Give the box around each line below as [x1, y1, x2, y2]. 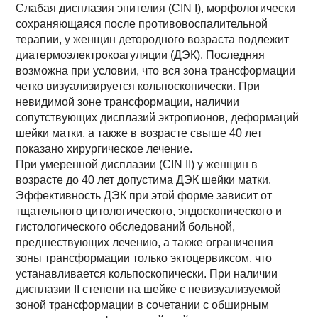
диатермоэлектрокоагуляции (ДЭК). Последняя [16, 49, 265, 61]
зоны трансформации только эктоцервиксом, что [16, 252, 273, 264]
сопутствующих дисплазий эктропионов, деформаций [16, 111, 300, 124]
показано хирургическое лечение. [16, 143, 193, 155]
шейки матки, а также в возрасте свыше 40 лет [16, 127, 263, 139]
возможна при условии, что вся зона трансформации [16, 65, 296, 77]
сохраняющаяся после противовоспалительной [16, 18, 268, 30]
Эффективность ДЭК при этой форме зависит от [16, 190, 273, 202]
